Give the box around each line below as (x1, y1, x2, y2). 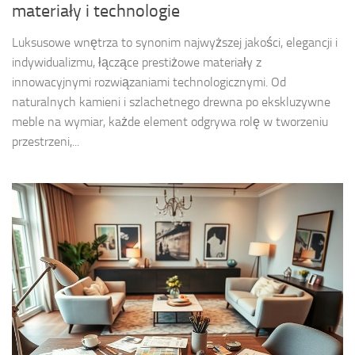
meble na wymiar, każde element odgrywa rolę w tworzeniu (12, 113, 328, 129)
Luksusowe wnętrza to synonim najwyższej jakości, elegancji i (12, 34, 338, 50)
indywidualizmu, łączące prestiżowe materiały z (12, 54, 261, 70)
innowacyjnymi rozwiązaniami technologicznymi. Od (12, 74, 286, 90)
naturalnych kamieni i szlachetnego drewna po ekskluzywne (12, 94, 330, 109)
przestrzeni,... (12, 133, 79, 149)
